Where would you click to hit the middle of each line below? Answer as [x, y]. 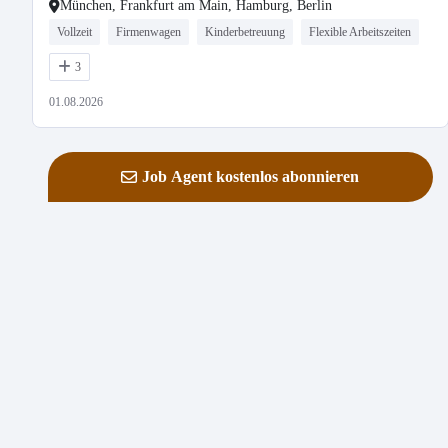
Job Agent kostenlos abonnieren [251, 176]
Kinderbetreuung [245, 32]
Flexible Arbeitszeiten [360, 32]
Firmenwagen [148, 32]
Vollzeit [74, 32]
